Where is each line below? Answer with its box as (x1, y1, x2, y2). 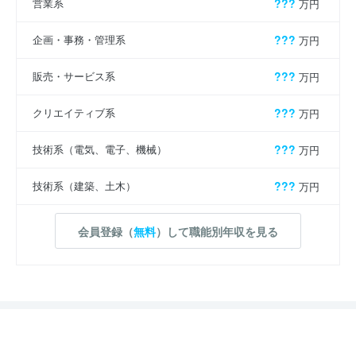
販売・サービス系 (33, 68, 115, 84)
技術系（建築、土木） (33, 178, 136, 194)
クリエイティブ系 (33, 105, 115, 121)
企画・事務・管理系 (33, 32, 126, 48)
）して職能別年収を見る (156, 222, 278, 239)
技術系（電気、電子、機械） (33, 141, 167, 157)
